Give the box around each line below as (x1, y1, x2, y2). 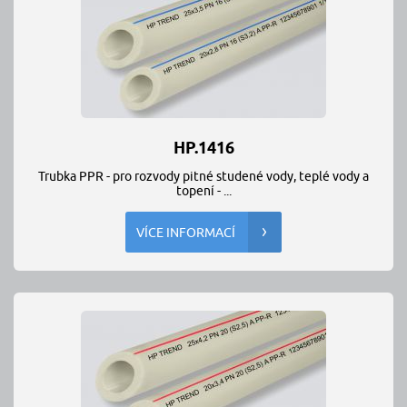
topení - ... (175, 184, 232, 198)
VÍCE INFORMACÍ (136, 225, 235, 240)
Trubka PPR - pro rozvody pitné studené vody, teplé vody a (38, 169, 369, 184)
